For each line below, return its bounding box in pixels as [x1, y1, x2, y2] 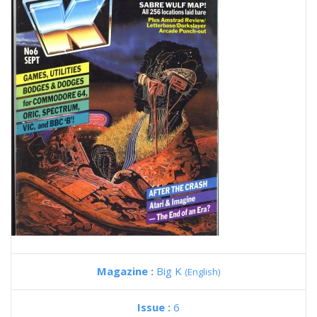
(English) [185, 265, 220, 278]
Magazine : [97, 264, 156, 278]
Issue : [137, 300, 173, 314]
